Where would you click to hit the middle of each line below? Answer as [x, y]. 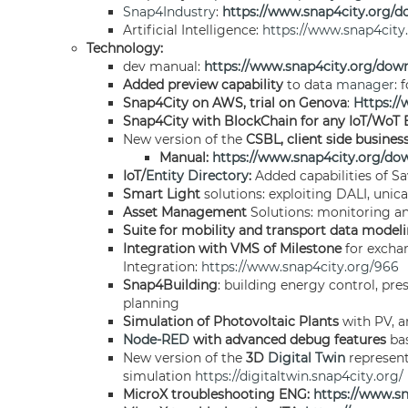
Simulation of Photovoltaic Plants [231, 321]
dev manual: [163, 66]
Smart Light [162, 194]
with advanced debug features [288, 340]
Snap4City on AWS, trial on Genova [235, 103]
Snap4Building [170, 285]
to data [310, 85]
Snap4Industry [169, 12]
